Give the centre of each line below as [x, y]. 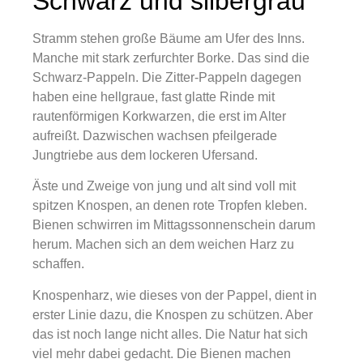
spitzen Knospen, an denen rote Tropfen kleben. [170, 206]
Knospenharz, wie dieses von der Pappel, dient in [175, 295]
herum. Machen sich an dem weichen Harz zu [163, 245]
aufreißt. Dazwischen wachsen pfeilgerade [155, 136]
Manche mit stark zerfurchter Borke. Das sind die [171, 58]
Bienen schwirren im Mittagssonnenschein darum [174, 225]
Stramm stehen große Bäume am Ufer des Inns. [169, 38]
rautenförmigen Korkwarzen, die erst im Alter [159, 116]
